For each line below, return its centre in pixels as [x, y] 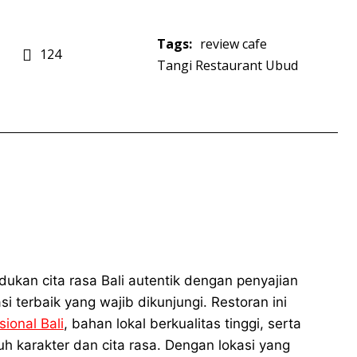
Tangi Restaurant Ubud [227, 66]
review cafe [233, 44]
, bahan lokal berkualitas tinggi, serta [182, 324]
